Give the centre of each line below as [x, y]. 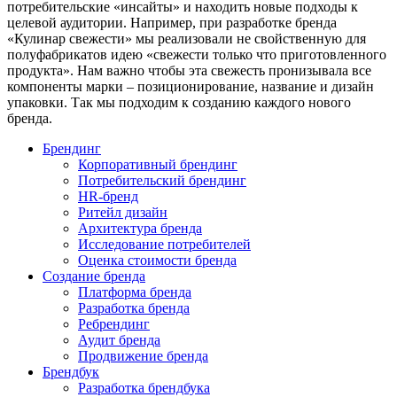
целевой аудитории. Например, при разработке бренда [172, 23]
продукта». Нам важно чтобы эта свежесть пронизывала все [189, 71]
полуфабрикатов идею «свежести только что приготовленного [197, 55]
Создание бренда [94, 276]
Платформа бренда [135, 292]
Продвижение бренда [143, 356]
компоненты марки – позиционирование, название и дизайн [191, 87]
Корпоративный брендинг [158, 165]
